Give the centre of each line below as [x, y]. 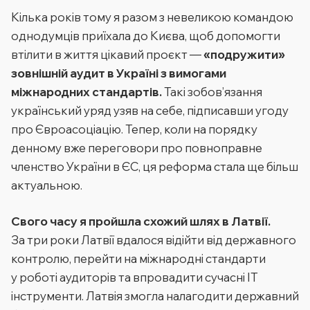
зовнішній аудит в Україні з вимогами [119, 73]
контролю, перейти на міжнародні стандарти [138, 258]
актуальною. [47, 185]
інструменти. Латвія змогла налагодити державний [155, 296]
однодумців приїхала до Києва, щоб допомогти [146, 35]
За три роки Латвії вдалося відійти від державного [154, 240]
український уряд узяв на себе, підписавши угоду [150, 110]
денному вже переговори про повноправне [137, 147]
